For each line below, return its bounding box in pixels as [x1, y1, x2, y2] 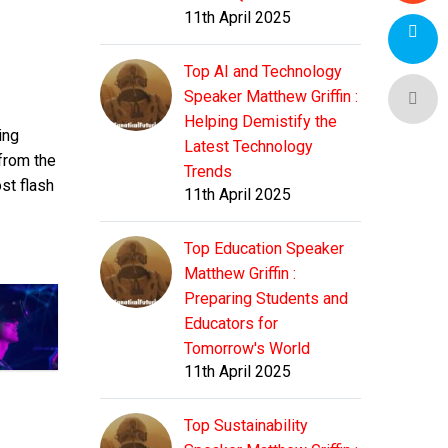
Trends [184, 162, 232, 182]
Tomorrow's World [184, 339, 310, 359]
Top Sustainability [184, 416, 308, 436]
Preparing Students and [184, 289, 348, 309]
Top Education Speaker [184, 239, 344, 259]
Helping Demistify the [184, 112, 337, 132]
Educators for [184, 314, 278, 334]
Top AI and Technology [184, 62, 342, 82]
